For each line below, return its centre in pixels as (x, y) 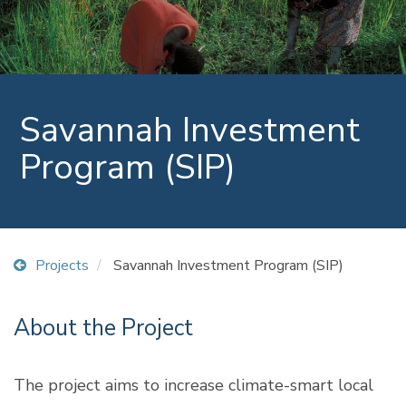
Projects (62, 265)
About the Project (103, 328)
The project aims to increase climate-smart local (193, 385)
